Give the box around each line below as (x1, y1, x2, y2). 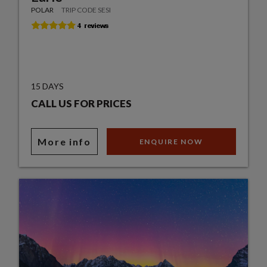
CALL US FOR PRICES (31, 97, 132, 110)
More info (38, 136, 91, 148)
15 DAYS (31, 81, 64, 92)
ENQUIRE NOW (139, 137, 203, 147)
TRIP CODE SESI (61, 5, 111, 15)
